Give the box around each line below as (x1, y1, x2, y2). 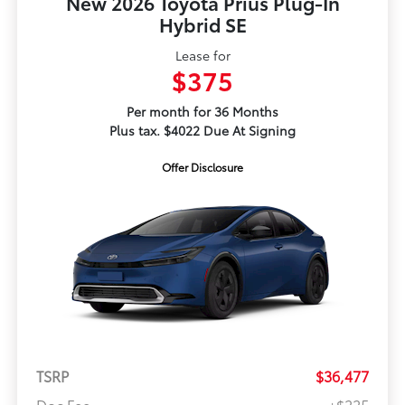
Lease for (174, 45, 231, 64)
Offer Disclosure (162, 158, 243, 174)
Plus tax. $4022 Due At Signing (109, 120, 296, 139)
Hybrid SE (158, 10, 247, 37)
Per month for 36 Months (127, 101, 278, 120)
